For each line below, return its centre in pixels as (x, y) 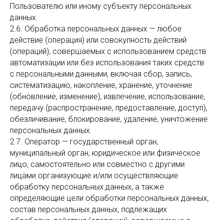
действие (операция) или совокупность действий (98, 40)
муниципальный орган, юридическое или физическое (105, 153)
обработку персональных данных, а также (87, 187)
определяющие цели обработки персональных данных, (109, 198)
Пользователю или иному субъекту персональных (101, 6)
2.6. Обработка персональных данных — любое (96, 29)
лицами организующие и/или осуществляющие (94, 176)
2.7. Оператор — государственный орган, (84, 142)
